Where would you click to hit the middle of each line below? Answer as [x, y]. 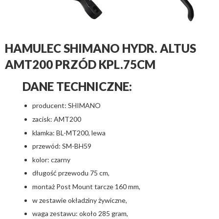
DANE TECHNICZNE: [77, 87]
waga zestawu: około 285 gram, [80, 214]
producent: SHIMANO [66, 106]
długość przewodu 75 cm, [71, 173]
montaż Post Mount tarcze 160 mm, [86, 186]
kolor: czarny [51, 159]
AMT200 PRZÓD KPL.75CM [80, 65]
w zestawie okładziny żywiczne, [79, 200]
